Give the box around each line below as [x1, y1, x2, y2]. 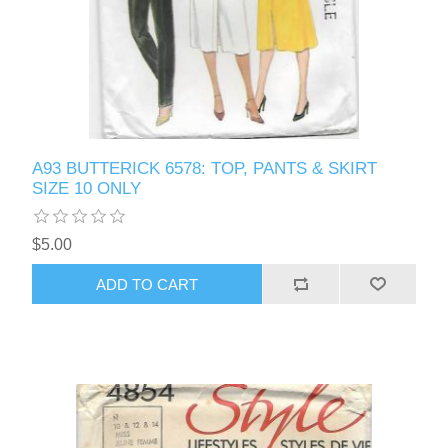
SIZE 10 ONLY [32, 179, 142, 199]
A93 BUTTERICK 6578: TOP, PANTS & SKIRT [32, 159, 378, 179]
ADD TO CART [96, 275, 199, 293]
